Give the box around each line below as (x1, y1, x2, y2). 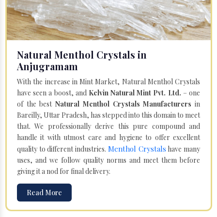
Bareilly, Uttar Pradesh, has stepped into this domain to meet (17, 110, 200, 120)
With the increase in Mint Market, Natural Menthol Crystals (17, 77, 200, 86)
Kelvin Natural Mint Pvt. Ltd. (88, 88, 181, 97)
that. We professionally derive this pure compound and (17, 121, 200, 131)
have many (166, 144, 201, 154)
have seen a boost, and (17, 88, 89, 97)
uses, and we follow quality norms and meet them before (17, 155, 200, 165)
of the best (17, 99, 56, 108)
